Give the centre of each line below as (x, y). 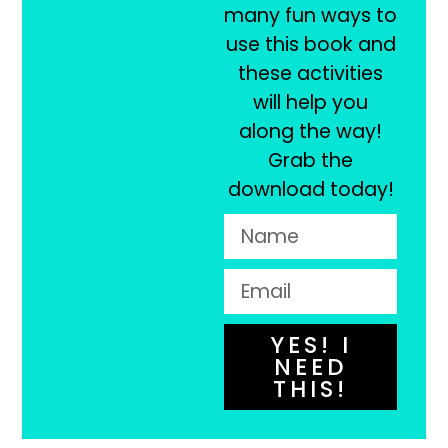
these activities (311, 74)
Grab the (311, 161)
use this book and (310, 45)
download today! (310, 190)
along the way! (311, 132)
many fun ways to (311, 16)
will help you (311, 103)
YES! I (305, 345)
